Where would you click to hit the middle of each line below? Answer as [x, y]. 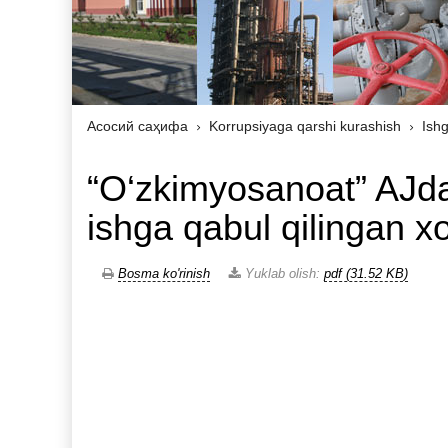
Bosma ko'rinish [164, 273]
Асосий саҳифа [137, 126]
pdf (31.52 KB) [366, 273]
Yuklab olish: [282, 273]
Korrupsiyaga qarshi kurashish [305, 126]
